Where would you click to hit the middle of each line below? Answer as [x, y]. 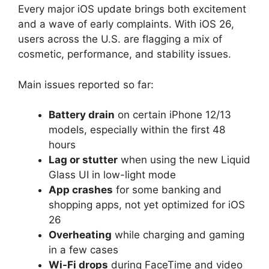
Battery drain [82, 115]
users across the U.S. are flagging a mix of [120, 39]
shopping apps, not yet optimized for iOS [147, 205]
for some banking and [167, 190]
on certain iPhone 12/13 [173, 115]
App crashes [81, 190]
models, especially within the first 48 [137, 130]
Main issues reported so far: [86, 84]
